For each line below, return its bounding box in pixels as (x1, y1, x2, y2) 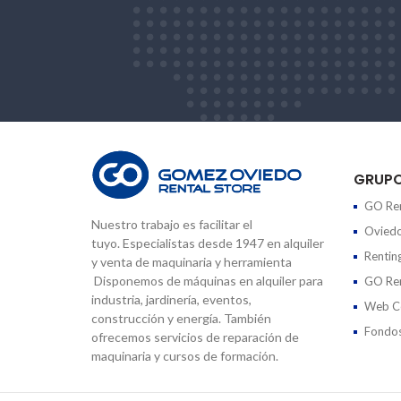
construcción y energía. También (91, 310, 271, 326)
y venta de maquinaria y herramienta (91, 253, 292, 269)
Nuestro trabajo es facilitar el (91, 216, 252, 232)
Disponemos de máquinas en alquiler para (91, 272, 323, 288)
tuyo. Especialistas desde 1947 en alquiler (91, 235, 324, 251)
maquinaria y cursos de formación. (91, 347, 278, 363)
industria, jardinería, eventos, (91, 291, 252, 307)
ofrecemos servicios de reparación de (91, 328, 299, 345)
